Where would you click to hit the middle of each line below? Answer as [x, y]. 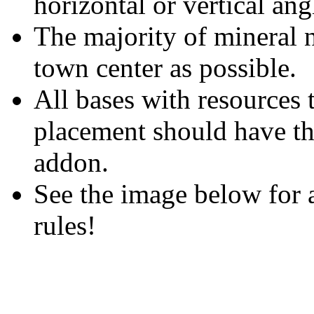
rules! [65, 226]
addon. [71, 163]
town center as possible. [165, 68]
